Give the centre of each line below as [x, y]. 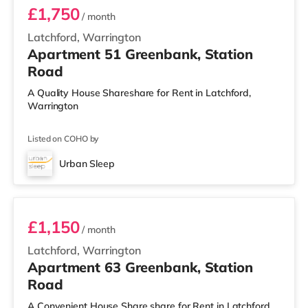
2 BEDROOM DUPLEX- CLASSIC [104, 178]
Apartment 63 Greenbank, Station [140, 267]
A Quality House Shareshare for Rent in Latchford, [140, 93]
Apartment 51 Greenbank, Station [140, 54]
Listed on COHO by [63, 139]
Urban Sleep [87, 164]
